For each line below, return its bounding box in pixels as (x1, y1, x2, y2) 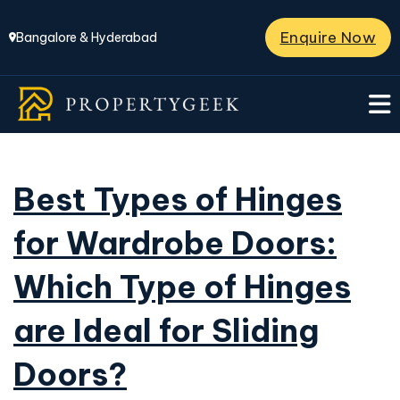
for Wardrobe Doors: (13, 223, 337, 262)
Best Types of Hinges (13, 179, 342, 219)
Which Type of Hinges (13, 267, 351, 306)
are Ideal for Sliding (13, 311, 319, 350)
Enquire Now (279, 27, 376, 47)
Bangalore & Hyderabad (16, 29, 157, 46)
